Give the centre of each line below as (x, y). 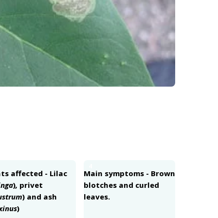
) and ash (40, 196)
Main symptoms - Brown (129, 173)
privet (30, 185)
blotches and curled (121, 185)
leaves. (97, 196)
